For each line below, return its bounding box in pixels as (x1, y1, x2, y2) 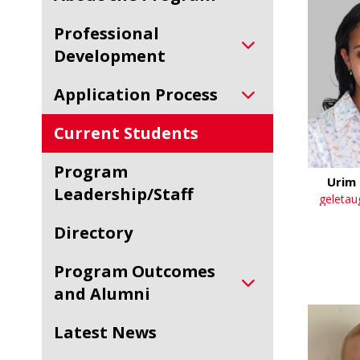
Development (54, 45, 166, 67)
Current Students (64, 122, 198, 144)
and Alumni (54, 283, 150, 305)
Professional (54, 22, 64, 44)
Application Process (65, 84, 218, 105)
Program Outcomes (54, 260, 64, 282)
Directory (66, 222, 133, 243)
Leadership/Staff (54, 183, 193, 205)
